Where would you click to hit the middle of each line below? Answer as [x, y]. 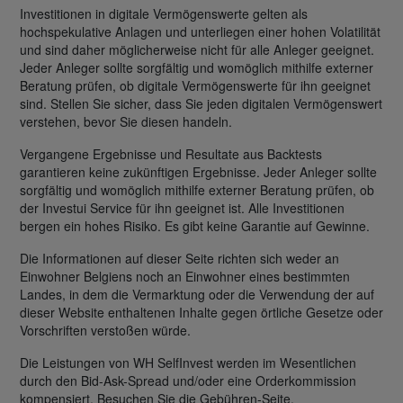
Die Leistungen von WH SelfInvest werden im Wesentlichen [188, 362]
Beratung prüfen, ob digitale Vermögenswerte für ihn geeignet [195, 85]
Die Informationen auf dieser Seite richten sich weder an [179, 258]
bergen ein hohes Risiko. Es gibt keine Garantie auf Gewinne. [195, 225]
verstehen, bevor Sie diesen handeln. [126, 121]
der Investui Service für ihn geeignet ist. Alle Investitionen [182, 207]
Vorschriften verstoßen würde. [105, 330]
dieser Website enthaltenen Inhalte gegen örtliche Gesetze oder [201, 312]
